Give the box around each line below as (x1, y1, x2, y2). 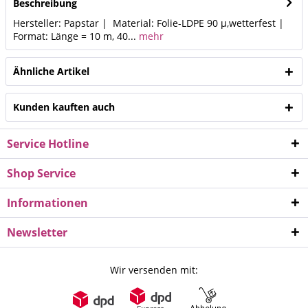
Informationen (7, 195, 88, 210)
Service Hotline (7, 135, 89, 151)
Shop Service (7, 165, 76, 181)
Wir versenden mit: (110, 263, 198, 276)
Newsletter (7, 224, 67, 240)
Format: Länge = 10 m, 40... (13, 29, 136, 43)
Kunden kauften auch (13, 100, 115, 113)
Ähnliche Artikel (13, 64, 89, 78)
